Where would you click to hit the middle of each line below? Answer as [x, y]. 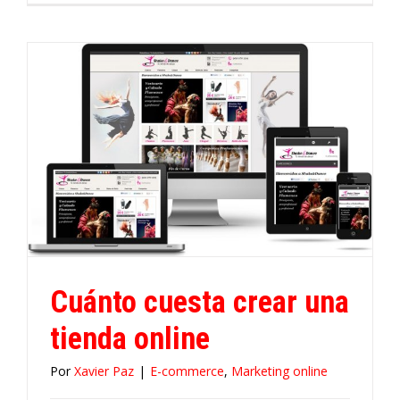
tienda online [130, 338]
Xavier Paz [104, 371]
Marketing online [279, 371]
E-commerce [187, 371]
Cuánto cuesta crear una [200, 301]
